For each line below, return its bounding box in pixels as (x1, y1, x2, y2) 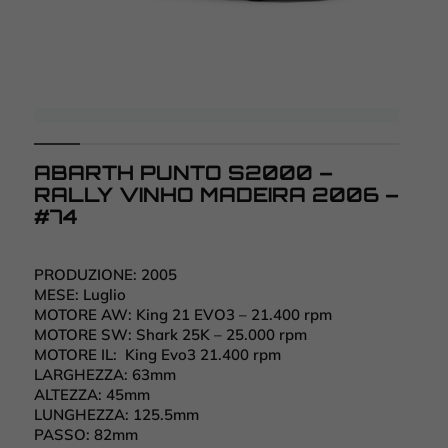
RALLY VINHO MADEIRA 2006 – (34, 182, 399, 208)
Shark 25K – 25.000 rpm (132, 325, 307, 345)
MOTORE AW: (34, 305, 136, 325)
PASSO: (34, 425, 94, 445)
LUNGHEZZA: (34, 405, 133, 425)
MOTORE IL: (34, 345, 121, 365)
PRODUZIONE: (34, 265, 141, 285)
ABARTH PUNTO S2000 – (34, 160, 333, 186)
